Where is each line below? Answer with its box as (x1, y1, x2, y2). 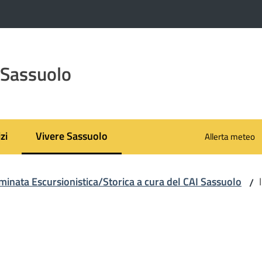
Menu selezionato (35, 135, 115, 151)
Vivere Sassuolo (36, 128, 108, 144)
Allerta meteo (205, 130, 255, 143)
